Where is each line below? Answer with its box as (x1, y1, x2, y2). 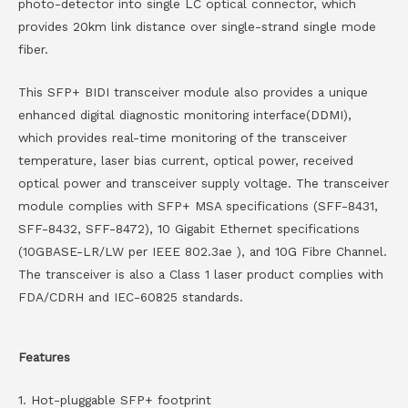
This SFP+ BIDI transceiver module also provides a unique (18, 84, 368, 99)
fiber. (18, 41, 48, 56)
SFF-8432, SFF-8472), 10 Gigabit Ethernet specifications (18, 220, 360, 236)
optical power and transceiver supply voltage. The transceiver (18, 175, 389, 190)
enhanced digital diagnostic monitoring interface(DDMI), (18, 107, 352, 122)
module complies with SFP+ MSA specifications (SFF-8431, (18, 198, 378, 213)
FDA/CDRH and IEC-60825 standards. (18, 289, 243, 304)
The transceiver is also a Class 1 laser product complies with (18, 266, 383, 281)
